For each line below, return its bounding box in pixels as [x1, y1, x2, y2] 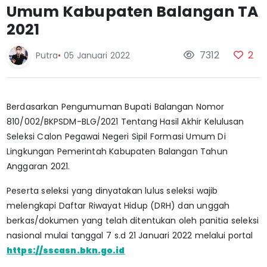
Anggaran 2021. [7, 160, 70, 172]
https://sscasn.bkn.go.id [7, 244, 125, 256]
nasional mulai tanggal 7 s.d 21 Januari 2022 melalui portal [7, 229, 253, 241]
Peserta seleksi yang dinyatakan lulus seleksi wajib [7, 184, 218, 197]
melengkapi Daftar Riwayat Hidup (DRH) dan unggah [7, 199, 229, 212]
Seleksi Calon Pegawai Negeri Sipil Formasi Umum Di [7, 130, 226, 142]
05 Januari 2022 [61, 49, 131, 61]
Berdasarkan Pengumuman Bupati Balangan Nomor [7, 100, 225, 113]
